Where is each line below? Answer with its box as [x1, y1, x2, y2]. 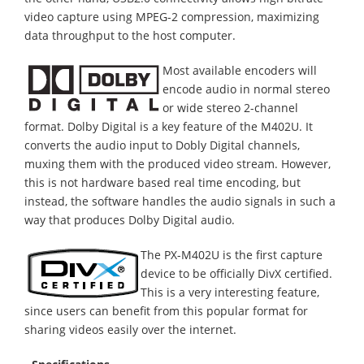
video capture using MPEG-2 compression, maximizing [24, 9, 319, 24]
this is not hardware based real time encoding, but [24, 175, 301, 190]
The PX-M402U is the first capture [141, 247, 323, 262]
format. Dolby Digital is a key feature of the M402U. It [24, 119, 313, 134]
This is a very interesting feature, [141, 284, 319, 300]
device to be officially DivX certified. [141, 266, 332, 281]
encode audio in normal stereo [162, 81, 330, 97]
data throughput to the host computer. [24, 28, 236, 43]
